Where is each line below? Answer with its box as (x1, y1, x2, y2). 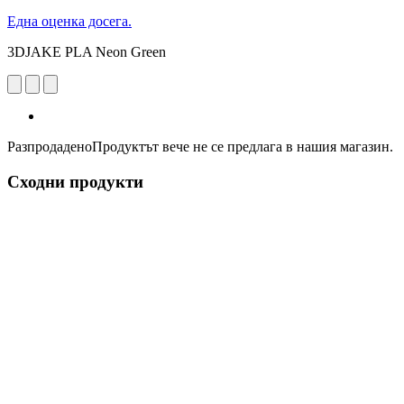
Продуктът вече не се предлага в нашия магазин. (92, 138, 393, 154)
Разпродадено (7, 138, 92, 154)
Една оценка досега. (7, 13, 132, 29)
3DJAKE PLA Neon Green (7, 43, 166, 60)
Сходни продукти (7, 171, 143, 191)
